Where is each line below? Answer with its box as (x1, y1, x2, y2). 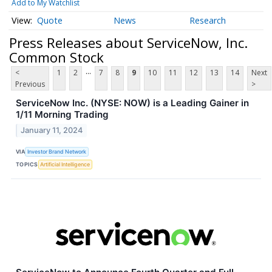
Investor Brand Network (27, 148, 87, 155)
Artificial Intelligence (40, 160, 90, 168)
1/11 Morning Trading (16, 109, 109, 121)
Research (189, 15, 226, 27)
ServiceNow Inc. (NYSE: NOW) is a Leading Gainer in (16, 97, 249, 109)
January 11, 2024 (21, 126, 83, 135)
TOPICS (16, 160, 38, 168)
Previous (15, 79, 45, 90)
